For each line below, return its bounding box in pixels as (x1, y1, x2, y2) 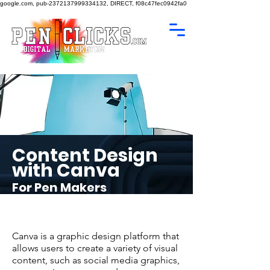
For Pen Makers (12, 179, 107, 196)
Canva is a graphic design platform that (12, 230, 179, 242)
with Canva (12, 158, 120, 183)
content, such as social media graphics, (12, 254, 180, 266)
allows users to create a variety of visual (12, 242, 178, 254)
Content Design (12, 143, 158, 168)
